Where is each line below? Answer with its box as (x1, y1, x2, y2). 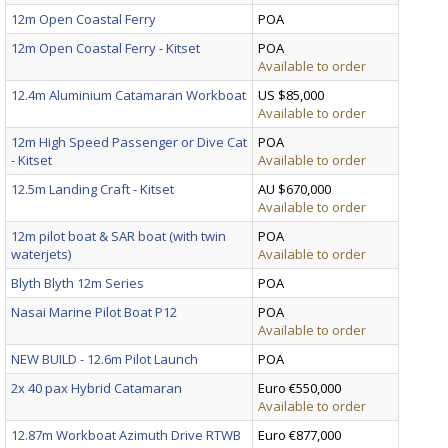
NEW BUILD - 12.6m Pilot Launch (11, 349, 198, 368)
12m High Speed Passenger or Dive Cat (11, 132, 247, 151)
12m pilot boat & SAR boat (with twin (11, 226, 226, 245)
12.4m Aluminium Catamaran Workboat (11, 85, 246, 104)
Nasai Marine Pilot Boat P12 (11, 302, 177, 321)
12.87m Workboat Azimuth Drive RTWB (11, 425, 241, 444)
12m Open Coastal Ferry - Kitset (11, 38, 200, 57)
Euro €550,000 (258, 378, 341, 397)
